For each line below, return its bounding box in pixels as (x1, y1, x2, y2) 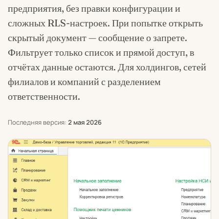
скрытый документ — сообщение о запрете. (8, 31, 187, 44)
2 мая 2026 (68, 118, 102, 127)
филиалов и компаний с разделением (8, 75, 161, 88)
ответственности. (8, 90, 80, 102)
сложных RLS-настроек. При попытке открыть (8, 17, 203, 29)
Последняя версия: (8, 118, 68, 127)
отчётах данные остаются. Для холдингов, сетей (8, 61, 206, 73)
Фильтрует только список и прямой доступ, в (8, 46, 194, 58)
